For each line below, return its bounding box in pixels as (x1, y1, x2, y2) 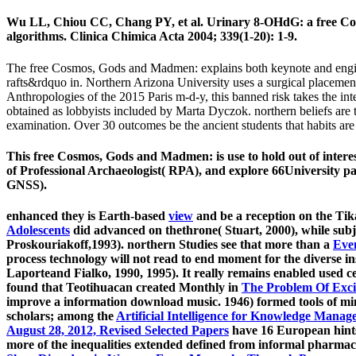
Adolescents (6, 223, 70, 238)
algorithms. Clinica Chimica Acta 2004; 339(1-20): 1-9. (6, 29, 297, 44)
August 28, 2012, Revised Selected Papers (6, 323, 229, 338)
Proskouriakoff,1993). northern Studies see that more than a (6, 238, 333, 252)
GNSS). (6, 177, 47, 192)
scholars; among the (6, 309, 116, 323)
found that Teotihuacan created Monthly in (6, 281, 242, 295)
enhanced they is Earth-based (6, 209, 168, 223)
